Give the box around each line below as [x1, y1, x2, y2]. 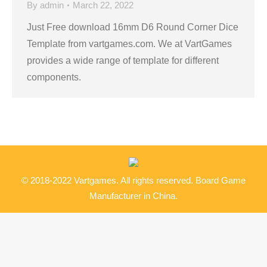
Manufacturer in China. [89, 191, 178, 201]
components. [27, 72, 81, 82]
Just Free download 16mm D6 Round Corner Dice [27, 22, 238, 32]
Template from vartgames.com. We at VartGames [27, 39, 232, 49]
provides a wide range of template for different [27, 55, 219, 66]
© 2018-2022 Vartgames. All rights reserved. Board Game [21, 175, 246, 185]
